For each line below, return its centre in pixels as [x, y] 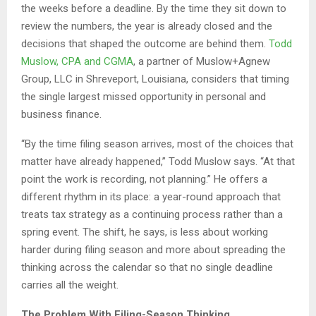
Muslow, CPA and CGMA [77, 62]
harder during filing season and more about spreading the [153, 250]
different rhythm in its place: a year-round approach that [151, 197]
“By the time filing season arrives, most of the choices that [157, 144]
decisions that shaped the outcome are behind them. [145, 44]
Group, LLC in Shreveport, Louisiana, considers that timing [155, 79]
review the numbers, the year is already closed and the [147, 26]
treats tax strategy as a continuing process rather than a [152, 215]
